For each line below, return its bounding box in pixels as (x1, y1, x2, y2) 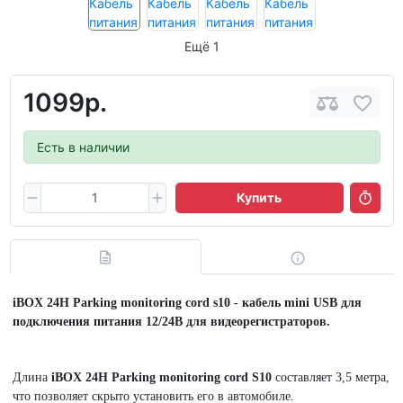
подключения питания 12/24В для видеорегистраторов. (13, 315, 330, 329)
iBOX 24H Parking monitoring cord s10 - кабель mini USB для (13, 296, 362, 310)
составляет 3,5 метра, (272, 371, 390, 385)
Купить (237, 190, 282, 206)
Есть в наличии (36, 139, 130, 156)
